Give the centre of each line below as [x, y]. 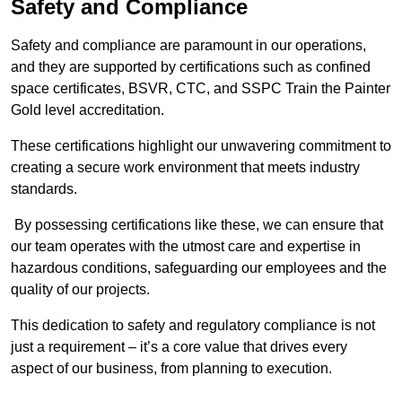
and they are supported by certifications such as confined [191, 67]
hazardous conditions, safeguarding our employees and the [199, 268]
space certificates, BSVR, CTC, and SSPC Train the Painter [201, 89]
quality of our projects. [82, 290]
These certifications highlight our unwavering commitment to [201, 146]
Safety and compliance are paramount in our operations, [188, 46]
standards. [44, 189]
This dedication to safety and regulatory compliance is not [193, 326]
